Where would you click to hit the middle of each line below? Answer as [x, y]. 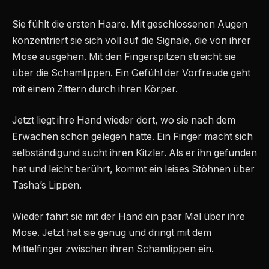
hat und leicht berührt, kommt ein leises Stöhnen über [133, 169]
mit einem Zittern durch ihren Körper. [95, 89]
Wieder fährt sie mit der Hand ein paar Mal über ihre [128, 216]
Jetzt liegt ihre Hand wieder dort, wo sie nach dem [124, 121]
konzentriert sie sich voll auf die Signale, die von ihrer [131, 41]
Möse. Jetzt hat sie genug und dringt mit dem [112, 232]
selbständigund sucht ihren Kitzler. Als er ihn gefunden [134, 153]
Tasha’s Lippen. [47, 186]
